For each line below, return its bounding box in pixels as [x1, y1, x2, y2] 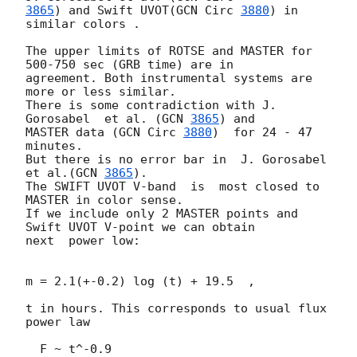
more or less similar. [25, 84, 176, 100]
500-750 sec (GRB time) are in [25, 57, 241, 73]
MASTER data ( [25, 125, 119, 140]
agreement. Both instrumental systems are [25, 71, 312, 86]
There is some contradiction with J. [25, 98, 277, 113]
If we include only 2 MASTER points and [25, 206, 298, 222]
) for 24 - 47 [212, 125, 312, 140]
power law [25, 315, 90, 330]
